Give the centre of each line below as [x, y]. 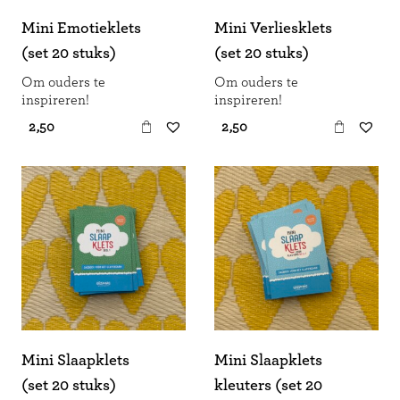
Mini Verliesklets [273, 29]
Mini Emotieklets [81, 29]
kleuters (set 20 [268, 386]
